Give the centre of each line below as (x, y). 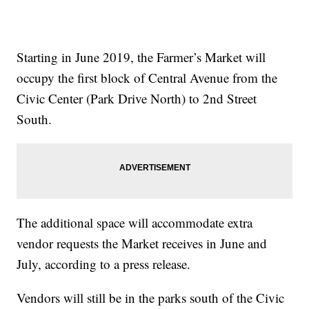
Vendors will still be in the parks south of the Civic (151, 298)
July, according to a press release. (104, 264)
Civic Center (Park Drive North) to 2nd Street (137, 99)
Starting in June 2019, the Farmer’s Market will (141, 57)
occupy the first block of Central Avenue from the (147, 78)
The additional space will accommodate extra (135, 223)
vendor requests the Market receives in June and (142, 243)
